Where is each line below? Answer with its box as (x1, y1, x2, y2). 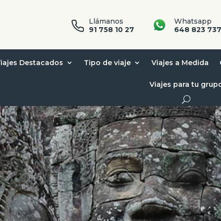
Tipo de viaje (84, 58, 131, 67)
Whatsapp (174, 16, 212, 26)
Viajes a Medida (151, 58, 209, 67)
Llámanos (89, 16, 124, 26)
